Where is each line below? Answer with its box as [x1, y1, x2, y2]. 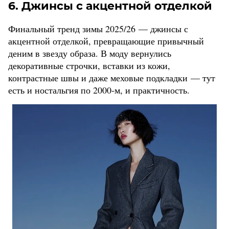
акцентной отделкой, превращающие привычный [8, 35, 204, 48]
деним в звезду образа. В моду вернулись [8, 47, 171, 60]
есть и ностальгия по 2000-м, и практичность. [8, 84, 190, 97]
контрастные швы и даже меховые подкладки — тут [8, 72, 215, 84]
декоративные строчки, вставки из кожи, [8, 59, 170, 72]
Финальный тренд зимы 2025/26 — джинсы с [8, 22, 188, 35]
